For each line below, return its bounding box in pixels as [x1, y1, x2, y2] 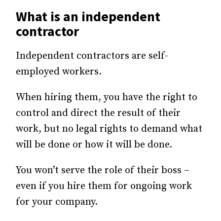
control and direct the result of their [16, 107, 181, 119]
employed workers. [16, 66, 102, 78]
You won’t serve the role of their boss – [16, 164, 189, 177]
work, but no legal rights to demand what [16, 123, 202, 135]
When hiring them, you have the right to [16, 91, 197, 104]
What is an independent [16, 7, 160, 25]
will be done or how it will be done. [16, 139, 172, 151]
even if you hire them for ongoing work [16, 180, 192, 192]
